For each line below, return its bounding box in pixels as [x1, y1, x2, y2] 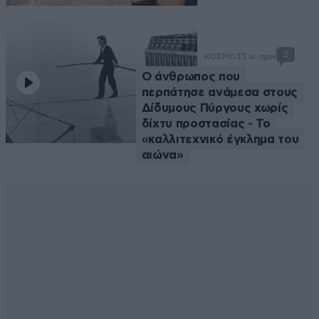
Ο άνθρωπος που [141, 70, 241, 83]
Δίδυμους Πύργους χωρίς [141, 102, 288, 115]
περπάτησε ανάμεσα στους [141, 86, 298, 99]
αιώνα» [141, 149, 184, 162]
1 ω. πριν [242, 51, 277, 62]
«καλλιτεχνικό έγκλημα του [141, 133, 299, 146]
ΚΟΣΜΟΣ [204, 51, 243, 62]
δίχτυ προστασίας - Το [141, 117, 271, 130]
